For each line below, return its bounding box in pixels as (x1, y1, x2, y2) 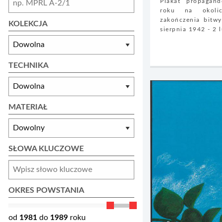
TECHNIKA (8, 61, 49, 69)
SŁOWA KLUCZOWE (8, 144, 84, 153)
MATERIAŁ (8, 103, 48, 111)
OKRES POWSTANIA (8, 186, 84, 194)
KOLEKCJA (8, 19, 48, 28)
